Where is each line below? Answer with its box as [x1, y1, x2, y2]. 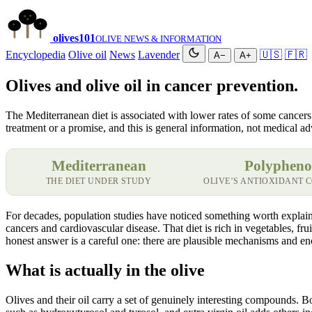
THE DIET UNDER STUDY [45, 175, 152, 186]
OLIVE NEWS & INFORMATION [95, 33, 221, 44]
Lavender [138, 49, 180, 61]
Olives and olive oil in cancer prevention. [6, 76, 298, 95]
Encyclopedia [6, 49, 65, 61]
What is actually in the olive [6, 260, 205, 279]
